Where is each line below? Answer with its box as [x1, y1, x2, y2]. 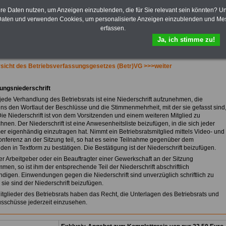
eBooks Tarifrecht [134, 25, 185, 32]
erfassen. [100, 24, 126, 32]
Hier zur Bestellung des [144, 17, 211, 24]
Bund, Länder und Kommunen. [134, 6, 219, 13]
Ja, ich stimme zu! [157, 35, 215, 43]
